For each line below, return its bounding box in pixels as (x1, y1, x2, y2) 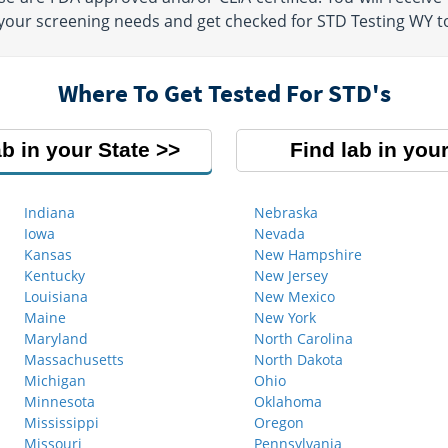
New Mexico (254, 287, 335, 306)
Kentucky (24, 266, 85, 285)
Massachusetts (24, 350, 124, 369)
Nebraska (254, 203, 318, 222)
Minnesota (24, 392, 95, 411)
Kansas (24, 245, 72, 264)
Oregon (254, 413, 304, 432)
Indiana (24, 203, 75, 222)
